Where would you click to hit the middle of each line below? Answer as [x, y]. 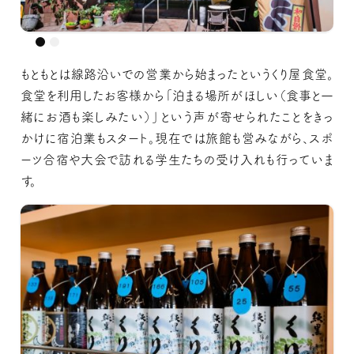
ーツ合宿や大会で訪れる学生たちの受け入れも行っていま [177, 159]
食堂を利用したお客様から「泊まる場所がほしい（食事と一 [177, 95]
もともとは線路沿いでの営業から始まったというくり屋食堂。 [177, 74]
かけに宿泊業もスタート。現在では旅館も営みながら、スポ [177, 138]
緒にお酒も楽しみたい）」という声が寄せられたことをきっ [177, 117]
